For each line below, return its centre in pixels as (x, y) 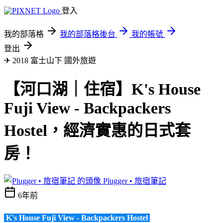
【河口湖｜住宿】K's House (102, 89)
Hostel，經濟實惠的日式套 (97, 131)
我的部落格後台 (88, 34)
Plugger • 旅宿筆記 (135, 181)
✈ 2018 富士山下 (34, 60)
